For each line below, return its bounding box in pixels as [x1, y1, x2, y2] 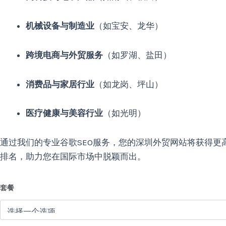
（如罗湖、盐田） [103, 49, 172, 60]
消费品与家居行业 [26, 79, 94, 89]
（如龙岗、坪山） [94, 79, 163, 89]
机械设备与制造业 [26, 21, 94, 31]
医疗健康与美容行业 [26, 108, 103, 119]
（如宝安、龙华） [94, 21, 163, 31]
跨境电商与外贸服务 [26, 49, 103, 60]
